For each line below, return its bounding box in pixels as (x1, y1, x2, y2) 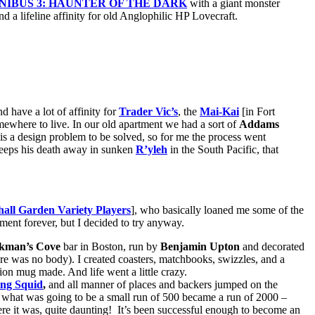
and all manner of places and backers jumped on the (46, 278, 278, 291)
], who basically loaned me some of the (131, 204, 304, 217)
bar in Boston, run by (60, 240, 160, 253)
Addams (239, 118, 279, 131)
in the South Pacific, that (167, 143, 278, 156)
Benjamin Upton (160, 240, 240, 253)
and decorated (240, 240, 304, 253)
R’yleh (136, 143, 167, 156)
